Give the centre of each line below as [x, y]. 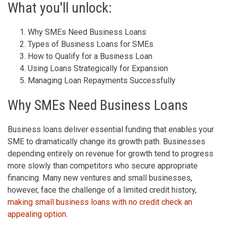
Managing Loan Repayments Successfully [102, 80]
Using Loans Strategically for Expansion [98, 68]
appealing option [37, 214]
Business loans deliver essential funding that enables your [111, 129]
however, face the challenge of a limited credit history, [102, 190]
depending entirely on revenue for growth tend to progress [110, 153]
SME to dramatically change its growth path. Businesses [106, 141]
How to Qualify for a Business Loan [90, 56]
